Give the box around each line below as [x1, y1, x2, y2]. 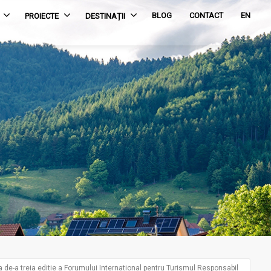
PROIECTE [25, 11, 59, 21]
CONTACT [189, 10, 224, 20]
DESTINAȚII [85, 11, 126, 21]
